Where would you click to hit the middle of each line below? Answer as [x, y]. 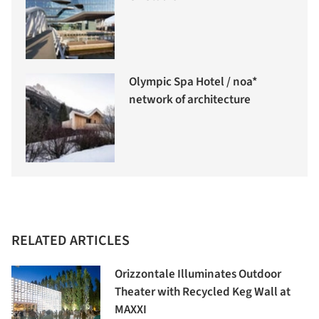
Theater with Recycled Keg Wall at [203, 292]
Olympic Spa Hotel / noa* [193, 82]
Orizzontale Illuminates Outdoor [198, 274]
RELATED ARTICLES [70, 241]
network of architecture [190, 100]
